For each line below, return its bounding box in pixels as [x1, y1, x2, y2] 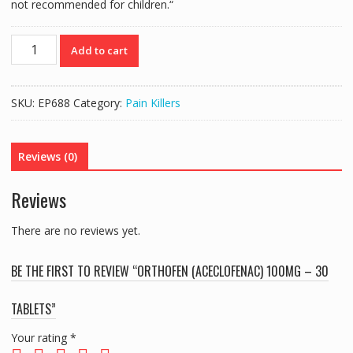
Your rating [10, 329, 70, 345]
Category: [72, 95, 125, 111]
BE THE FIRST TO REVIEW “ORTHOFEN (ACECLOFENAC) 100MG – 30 [10, 261, 329, 281]
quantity [9, 139, 51, 154]
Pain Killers [124, 95, 180, 111]
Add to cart [71, 43, 128, 58]
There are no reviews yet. [10, 222, 140, 238]
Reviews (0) [17, 149, 77, 165]
